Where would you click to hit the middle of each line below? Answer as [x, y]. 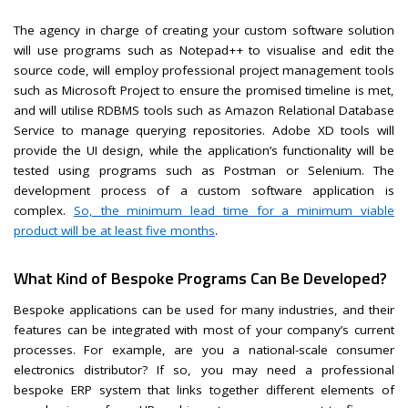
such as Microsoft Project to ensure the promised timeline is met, [204, 90]
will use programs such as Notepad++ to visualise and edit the [204, 50]
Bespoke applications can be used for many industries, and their [204, 310]
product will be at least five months [114, 230]
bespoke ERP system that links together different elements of [204, 390]
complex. [44, 210]
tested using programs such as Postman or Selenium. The [204, 170]
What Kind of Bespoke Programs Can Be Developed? [202, 278]
